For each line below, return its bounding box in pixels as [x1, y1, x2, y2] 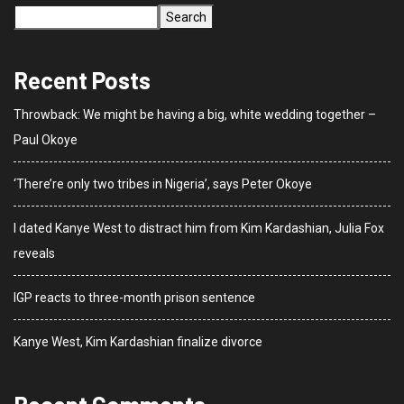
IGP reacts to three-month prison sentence [14, 290, 255, 306]
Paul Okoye [14, 133, 78, 148]
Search [166, 10, 207, 25]
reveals [14, 246, 55, 262]
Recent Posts [14, 66, 151, 95]
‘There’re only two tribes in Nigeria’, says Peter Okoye [14, 177, 312, 192]
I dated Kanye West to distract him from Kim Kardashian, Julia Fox [14, 221, 384, 236]
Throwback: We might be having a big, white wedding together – [14, 107, 376, 123]
